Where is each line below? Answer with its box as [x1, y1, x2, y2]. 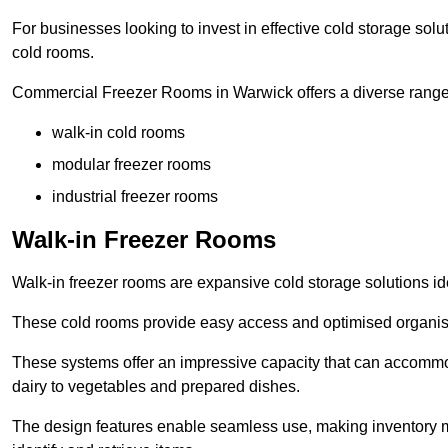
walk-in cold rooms [52, 124, 185, 142]
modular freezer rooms [52, 156, 211, 174]
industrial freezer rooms [52, 188, 218, 206]
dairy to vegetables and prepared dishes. [12, 378, 300, 396]
